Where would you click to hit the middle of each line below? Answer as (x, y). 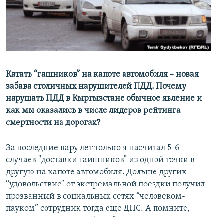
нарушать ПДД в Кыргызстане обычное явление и (104, 99)
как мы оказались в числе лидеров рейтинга (93, 111)
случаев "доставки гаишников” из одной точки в (100, 160)
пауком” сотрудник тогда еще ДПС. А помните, (98, 209)
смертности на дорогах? (53, 123)
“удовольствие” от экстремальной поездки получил (105, 185)
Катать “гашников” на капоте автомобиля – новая (102, 75)
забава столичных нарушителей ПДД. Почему (96, 87)
